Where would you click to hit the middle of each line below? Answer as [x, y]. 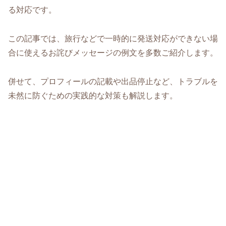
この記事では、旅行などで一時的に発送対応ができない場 [113, 38]
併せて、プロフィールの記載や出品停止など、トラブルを [113, 81]
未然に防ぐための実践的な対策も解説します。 [93, 95]
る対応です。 [32, 10]
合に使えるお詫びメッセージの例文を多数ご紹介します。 [113, 52]
